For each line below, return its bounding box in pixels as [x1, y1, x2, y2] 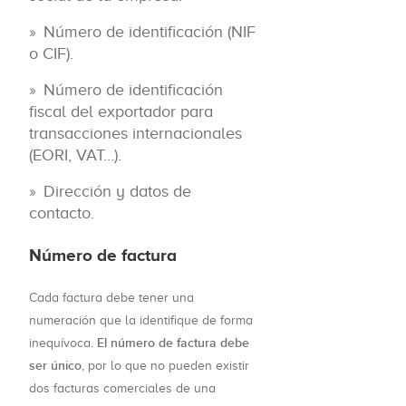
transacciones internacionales [29, 124, 242, 143]
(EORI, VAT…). [29, 146, 121, 165]
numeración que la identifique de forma [29, 314, 253, 328]
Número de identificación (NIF [43, 23, 256, 42]
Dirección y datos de [43, 182, 191, 201]
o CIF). [29, 44, 73, 63]
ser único [29, 358, 82, 374]
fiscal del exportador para [29, 102, 213, 121]
